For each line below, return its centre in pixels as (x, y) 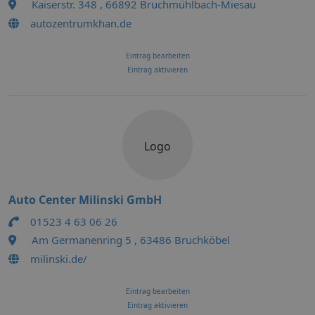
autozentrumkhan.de (81, 23)
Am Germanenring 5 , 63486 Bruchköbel (131, 240)
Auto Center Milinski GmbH (85, 200)
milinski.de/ (59, 259)
